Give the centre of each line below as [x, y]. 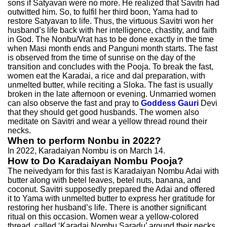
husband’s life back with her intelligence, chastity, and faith [112, 30]
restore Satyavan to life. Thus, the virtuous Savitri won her [110, 21]
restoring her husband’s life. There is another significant [107, 207]
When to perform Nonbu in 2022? [84, 141]
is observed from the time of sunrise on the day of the [102, 58]
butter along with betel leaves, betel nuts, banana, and [104, 180]
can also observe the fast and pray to [74, 103]
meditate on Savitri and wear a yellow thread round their [107, 121]
